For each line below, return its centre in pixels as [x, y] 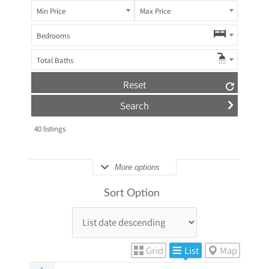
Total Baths [55, 61]
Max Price [155, 11]
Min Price [51, 11]
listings [53, 128]
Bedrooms [53, 36]
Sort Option [131, 193]
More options [137, 167]
